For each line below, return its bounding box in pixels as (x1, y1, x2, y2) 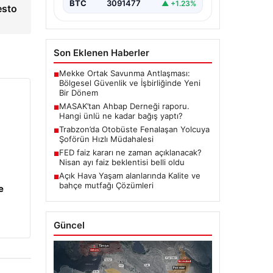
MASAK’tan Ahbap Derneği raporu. (58, 101, 190, 112)
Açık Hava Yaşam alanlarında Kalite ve (58, 171, 200, 181)
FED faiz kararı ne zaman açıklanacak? (58, 147, 202, 158)
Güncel (53, 219, 85, 232)
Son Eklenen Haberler (53, 47, 149, 59)
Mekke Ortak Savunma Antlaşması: (58, 68, 190, 79)
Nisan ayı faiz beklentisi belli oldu (58, 157, 185, 168)
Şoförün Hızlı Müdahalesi (58, 134, 154, 144)
